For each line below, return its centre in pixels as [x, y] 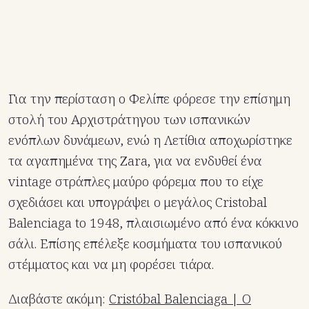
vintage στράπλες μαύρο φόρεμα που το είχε [136, 182]
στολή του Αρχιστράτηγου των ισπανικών [129, 120]
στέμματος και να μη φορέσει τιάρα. [111, 265]
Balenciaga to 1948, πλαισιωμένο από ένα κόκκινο [153, 223]
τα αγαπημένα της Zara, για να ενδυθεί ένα [135, 161]
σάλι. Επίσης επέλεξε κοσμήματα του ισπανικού [145, 244]
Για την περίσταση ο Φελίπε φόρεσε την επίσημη [149, 99]
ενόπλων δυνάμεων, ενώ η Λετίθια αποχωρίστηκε [150, 140]
